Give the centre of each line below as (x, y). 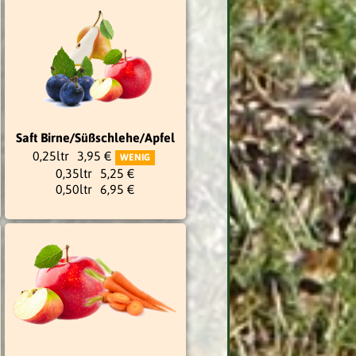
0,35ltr (74, 173)
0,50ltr (74, 189)
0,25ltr (50, 155)
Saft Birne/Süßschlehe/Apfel (95, 137)
